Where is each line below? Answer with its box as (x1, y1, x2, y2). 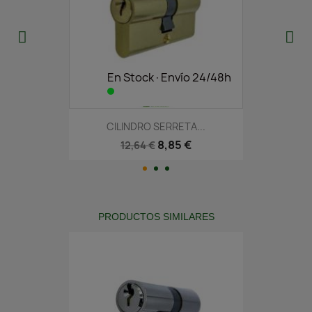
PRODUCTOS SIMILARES (97, 211, 214, 223)
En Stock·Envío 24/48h (107, 69, 231, 85)
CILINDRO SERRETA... (107, 119, 205, 133)
